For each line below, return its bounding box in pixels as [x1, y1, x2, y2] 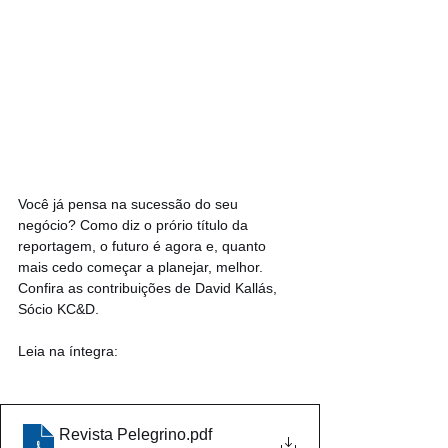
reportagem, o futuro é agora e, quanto [18, 238, 270, 255]
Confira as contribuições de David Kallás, [18, 280, 281, 297]
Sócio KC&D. [18, 301, 99, 318]
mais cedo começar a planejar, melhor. [18, 259, 267, 276]
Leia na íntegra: [18, 343, 118, 360]
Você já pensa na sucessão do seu [18, 196, 242, 213]
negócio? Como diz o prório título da [18, 217, 252, 234]
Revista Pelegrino [59, 426, 186, 444]
